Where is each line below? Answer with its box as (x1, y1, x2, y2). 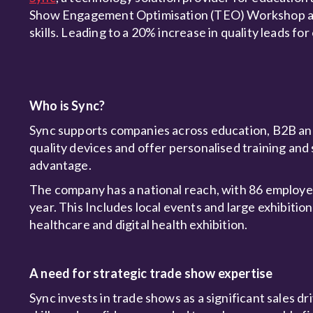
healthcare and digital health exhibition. (29, 217, 250, 232)
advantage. (29, 157, 92, 173)
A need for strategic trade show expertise (29, 265, 273, 281)
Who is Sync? (29, 98, 108, 113)
